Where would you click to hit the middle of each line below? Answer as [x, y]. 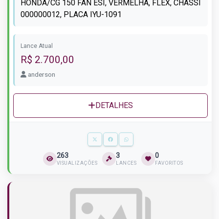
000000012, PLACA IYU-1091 [71, 15]
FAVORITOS [169, 163]
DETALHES [114, 106]
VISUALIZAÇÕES [77, 163]
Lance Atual [37, 46]
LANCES [126, 163]
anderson [41, 75]
